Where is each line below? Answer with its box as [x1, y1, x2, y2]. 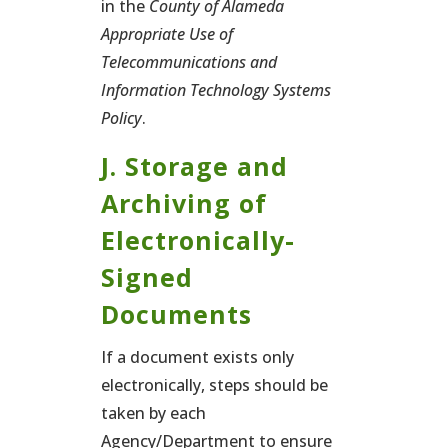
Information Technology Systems [100, 79, 331, 101]
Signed [100, 260, 193, 294]
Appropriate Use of [100, 23, 233, 45]
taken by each [100, 402, 206, 424]
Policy [100, 107, 142, 129]
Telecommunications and [100, 51, 277, 73]
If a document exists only [100, 346, 294, 368]
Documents [100, 297, 252, 331]
